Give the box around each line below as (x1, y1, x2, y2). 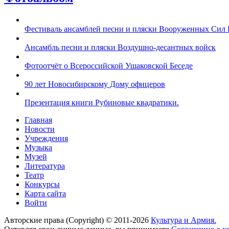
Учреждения (25, 134, 68, 143)
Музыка (25, 143, 52, 152)
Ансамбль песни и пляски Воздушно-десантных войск (25, 43, 216, 52)
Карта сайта (25, 189, 66, 198)
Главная (25, 116, 52, 125)
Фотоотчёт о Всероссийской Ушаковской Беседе (25, 61, 193, 71)
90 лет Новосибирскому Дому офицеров (25, 80, 165, 89)
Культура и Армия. (151, 216, 216, 225)
